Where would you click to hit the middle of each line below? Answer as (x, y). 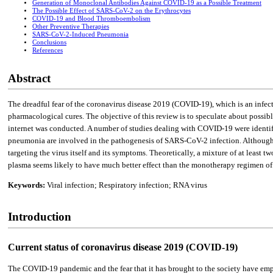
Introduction (40, 217)
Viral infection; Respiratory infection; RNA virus (127, 185)
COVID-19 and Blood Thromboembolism (91, 19)
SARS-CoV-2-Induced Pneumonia (80, 35)
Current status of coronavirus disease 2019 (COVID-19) (123, 247)
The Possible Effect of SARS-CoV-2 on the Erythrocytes (112, 11)
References (48, 51)
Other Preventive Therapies (71, 27)
